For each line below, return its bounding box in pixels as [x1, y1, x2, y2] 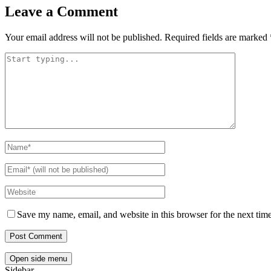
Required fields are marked [165, 32, 270, 43]
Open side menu [10, 254, 67, 264]
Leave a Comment [5, 4, 118, 20]
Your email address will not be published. [5, 32, 162, 43]
